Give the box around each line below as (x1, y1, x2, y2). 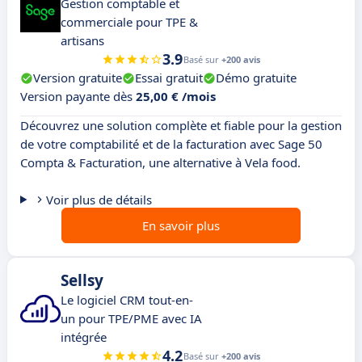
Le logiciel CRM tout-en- (61, 292, 193, 309)
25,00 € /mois (136, 88, 216, 105)
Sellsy (61, 270, 103, 292)
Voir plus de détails (45, 192, 152, 208)
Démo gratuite (216, 69, 297, 86)
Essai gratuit (135, 69, 203, 86)
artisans (61, 32, 104, 49)
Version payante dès (20, 88, 136, 105)
